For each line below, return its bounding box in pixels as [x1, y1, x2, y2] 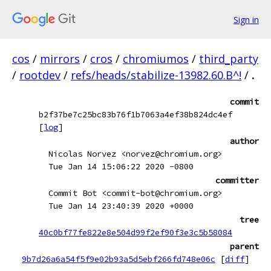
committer [215, 175, 259, 186]
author [230, 135, 259, 146]
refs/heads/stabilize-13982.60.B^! [71, 68, 241, 82]
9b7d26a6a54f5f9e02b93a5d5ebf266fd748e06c [22, 253, 215, 264]
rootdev [19, 68, 60, 82]
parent [230, 241, 259, 252]
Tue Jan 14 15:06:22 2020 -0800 [48, 161, 194, 172]
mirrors [40, 51, 80, 66]
